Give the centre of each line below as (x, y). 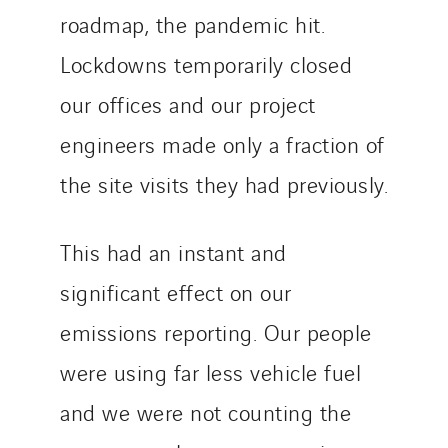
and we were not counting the (205, 411)
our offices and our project (188, 103)
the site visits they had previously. (224, 183)
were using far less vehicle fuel (210, 371)
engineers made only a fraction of (222, 143)
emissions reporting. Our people (216, 331)
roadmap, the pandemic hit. (192, 23)
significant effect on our (176, 291)
